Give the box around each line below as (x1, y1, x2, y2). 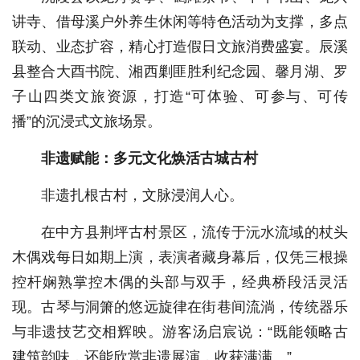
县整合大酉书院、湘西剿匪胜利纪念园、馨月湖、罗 (12, 63, 348, 80)
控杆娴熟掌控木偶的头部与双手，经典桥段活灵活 (12, 274, 348, 290)
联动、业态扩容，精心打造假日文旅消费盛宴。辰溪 (12, 39, 348, 55)
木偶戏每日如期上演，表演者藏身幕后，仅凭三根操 (12, 249, 348, 265)
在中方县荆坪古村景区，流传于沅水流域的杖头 (41, 224, 348, 240)
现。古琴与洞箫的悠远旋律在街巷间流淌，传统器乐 (12, 299, 348, 315)
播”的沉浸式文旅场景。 (12, 113, 162, 129)
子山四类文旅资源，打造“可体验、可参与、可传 (12, 88, 348, 104)
